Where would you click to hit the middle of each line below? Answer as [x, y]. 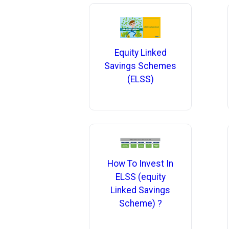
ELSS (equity [140, 177]
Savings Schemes [141, 66]
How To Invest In [141, 163]
